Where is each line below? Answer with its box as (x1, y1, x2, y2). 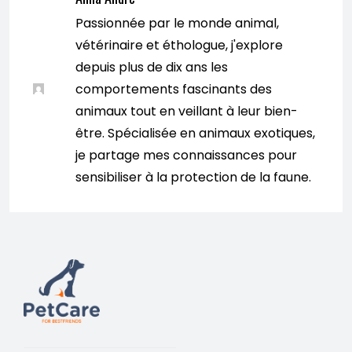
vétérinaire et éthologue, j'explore (75, 35, 284, 54)
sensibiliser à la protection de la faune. (75, 167, 312, 186)
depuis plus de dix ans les (75, 57, 229, 76)
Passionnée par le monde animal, (75, 13, 280, 32)
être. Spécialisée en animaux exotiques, (75, 123, 316, 142)
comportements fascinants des (75, 79, 273, 98)
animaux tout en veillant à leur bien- (75, 101, 299, 120)
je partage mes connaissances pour (75, 145, 298, 164)
